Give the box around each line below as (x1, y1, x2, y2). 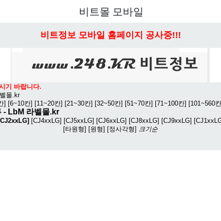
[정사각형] (107, 125, 137, 133)
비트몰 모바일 (78, 6, 144, 18)
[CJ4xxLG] (31, 117, 62, 124)
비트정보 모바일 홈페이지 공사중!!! (40, 30, 181, 40)
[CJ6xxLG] (96, 117, 127, 124)
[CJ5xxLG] (64, 117, 94, 124)
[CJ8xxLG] (129, 117, 159, 124)
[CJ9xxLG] (161, 117, 192, 124)
